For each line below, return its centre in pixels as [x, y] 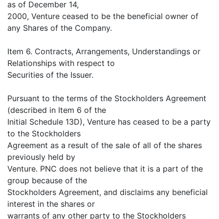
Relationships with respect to [61, 63]
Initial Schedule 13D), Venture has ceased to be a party [109, 122]
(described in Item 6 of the [57, 110]
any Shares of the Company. [60, 28]
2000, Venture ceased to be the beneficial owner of [103, 16]
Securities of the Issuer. [50, 75]
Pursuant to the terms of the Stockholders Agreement [107, 99]
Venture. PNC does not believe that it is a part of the [105, 169]
